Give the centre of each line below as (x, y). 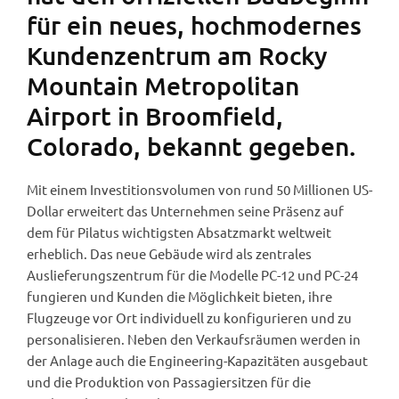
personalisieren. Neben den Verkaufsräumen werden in (194, 338)
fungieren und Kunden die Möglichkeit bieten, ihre (179, 296)
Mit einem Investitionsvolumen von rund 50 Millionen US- (199, 189)
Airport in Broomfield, (155, 115)
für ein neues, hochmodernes (194, 24)
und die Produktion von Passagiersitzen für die (169, 381)
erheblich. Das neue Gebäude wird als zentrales (169, 253)
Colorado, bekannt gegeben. (191, 146)
